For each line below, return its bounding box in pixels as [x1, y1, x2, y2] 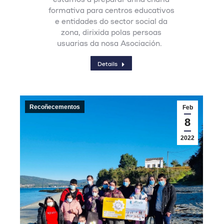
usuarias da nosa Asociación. [56, 38, 166, 47]
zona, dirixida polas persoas [61, 27, 162, 36]
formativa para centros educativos [48, 5, 174, 14]
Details [97, 59, 118, 67]
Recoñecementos [29, 103, 80, 110]
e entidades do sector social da [55, 16, 168, 25]
